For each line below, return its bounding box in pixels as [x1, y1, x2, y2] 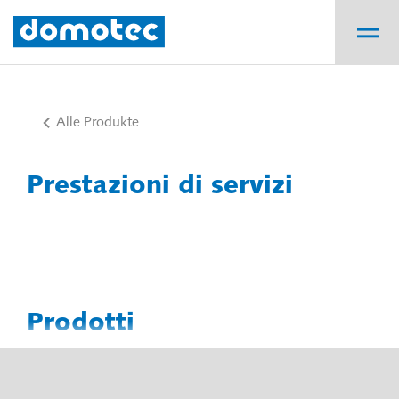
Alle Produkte [56, 115, 139, 130]
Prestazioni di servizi [27, 174, 293, 199]
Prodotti [27, 311, 134, 337]
